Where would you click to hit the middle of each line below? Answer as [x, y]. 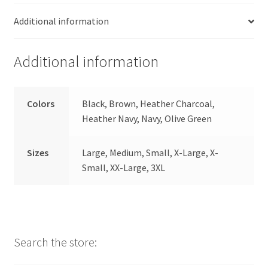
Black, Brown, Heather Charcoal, [149, 103]
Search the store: [55, 242]
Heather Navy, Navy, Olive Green [147, 118]
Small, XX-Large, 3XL [124, 167]
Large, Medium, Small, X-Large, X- [150, 152]
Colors [41, 103]
